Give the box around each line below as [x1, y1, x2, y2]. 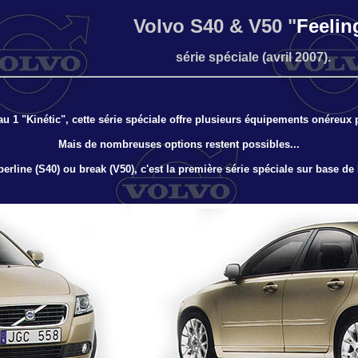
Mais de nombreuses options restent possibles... [58, 138, 300, 150]
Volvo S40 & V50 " [133, 15, 296, 37]
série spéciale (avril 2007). [176, 50, 331, 64]
